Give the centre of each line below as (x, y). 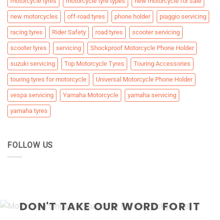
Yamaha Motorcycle (91, 95)
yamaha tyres (29, 110)
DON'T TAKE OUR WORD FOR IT (110, 207)
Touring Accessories (162, 63)
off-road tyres (86, 16)
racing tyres (27, 32)
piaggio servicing (183, 16)
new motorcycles (34, 16)
